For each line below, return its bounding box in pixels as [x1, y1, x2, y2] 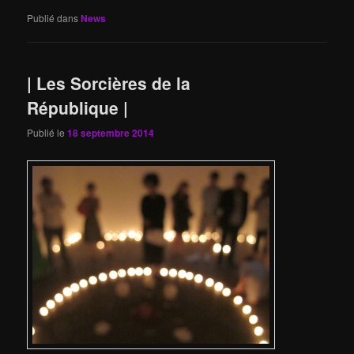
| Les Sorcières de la [27, 71, 191, 96]
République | [27, 96, 129, 120]
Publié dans [27, 11, 79, 25]
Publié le [27, 125, 68, 139]
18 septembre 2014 [67, 125, 155, 140]
